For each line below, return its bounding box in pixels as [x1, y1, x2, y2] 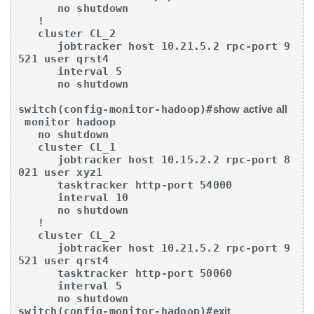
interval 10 [18, 191, 57, 204]
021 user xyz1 [18, 165, 103, 179]
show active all [212, 102, 288, 115]
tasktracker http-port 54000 [18, 178, 57, 191]
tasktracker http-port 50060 [18, 266, 57, 280]
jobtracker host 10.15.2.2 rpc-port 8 [18, 153, 57, 166]
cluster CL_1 [18, 140, 38, 153]
